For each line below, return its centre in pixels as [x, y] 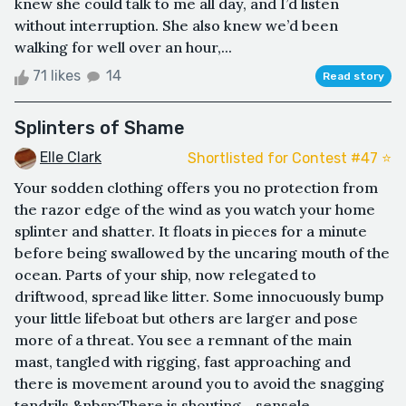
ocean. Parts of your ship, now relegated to [165, 275]
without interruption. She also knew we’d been [176, 26]
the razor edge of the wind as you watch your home [195, 210]
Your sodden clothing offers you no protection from [196, 188]
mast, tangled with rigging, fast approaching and [183, 362]
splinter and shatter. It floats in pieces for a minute [191, 232]
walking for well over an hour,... [123, 48]
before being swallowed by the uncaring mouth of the [202, 253]
